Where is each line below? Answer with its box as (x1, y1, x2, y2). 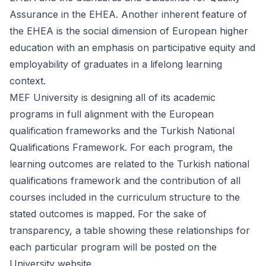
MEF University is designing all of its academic (9, 91, 216, 103)
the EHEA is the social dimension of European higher (9, 25, 248, 37)
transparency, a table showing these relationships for (9, 224, 250, 236)
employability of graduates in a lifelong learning (9, 58, 222, 70)
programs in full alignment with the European (9, 108, 214, 120)
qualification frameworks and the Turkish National (9, 125, 235, 137)
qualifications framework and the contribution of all (9, 175, 240, 186)
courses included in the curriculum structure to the (9, 191, 240, 203)
